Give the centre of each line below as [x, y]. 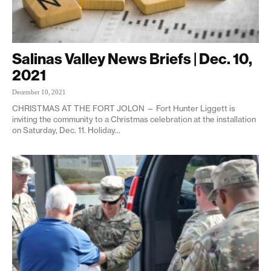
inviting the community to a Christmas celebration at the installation [134, 119]
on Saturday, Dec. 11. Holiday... [66, 130]
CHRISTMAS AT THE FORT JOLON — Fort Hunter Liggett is [124, 108]
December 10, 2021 [39, 92]
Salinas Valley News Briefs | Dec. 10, [132, 58]
